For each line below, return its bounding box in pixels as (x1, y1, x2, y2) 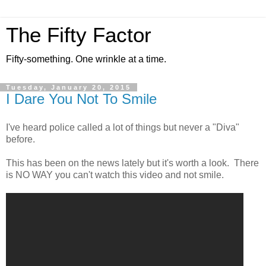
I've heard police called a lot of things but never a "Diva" (6, 122, 239, 132)
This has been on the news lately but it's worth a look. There (6, 157, 259, 168)
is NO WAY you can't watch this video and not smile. (6, 169, 224, 180)
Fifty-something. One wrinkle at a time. (6, 54, 166, 64)
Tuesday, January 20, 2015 (6, 84, 131, 91)
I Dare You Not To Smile (6, 91, 157, 107)
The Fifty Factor (6, 24, 151, 46)
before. (6, 134, 35, 144)
